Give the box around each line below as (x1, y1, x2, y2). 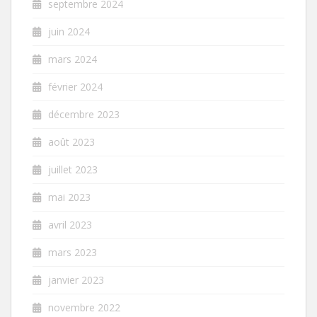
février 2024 (48, 79, 103, 93)
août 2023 (48, 134, 95, 149)
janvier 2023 (48, 272, 104, 287)
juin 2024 (48, 24, 90, 38)
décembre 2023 (48, 107, 120, 121)
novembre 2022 (48, 300, 120, 314)
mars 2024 (48, 52, 97, 66)
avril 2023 (48, 217, 92, 231)
